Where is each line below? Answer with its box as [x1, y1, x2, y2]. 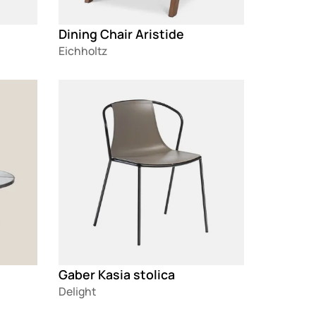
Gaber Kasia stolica [59, 265, 176, 283]
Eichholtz [59, 43, 108, 59]
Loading [59, 80, 100, 96]
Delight [59, 283, 97, 299]
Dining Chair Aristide [59, 25, 185, 43]
